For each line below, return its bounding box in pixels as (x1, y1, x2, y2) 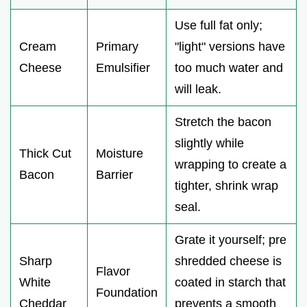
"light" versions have (175, 39, 285, 53)
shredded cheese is (175, 254, 282, 268)
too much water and (175, 60, 283, 75)
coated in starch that (175, 275, 286, 289)
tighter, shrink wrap (175, 178, 278, 193)
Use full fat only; (175, 18, 262, 32)
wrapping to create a (175, 157, 286, 171)
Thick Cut (19, 146, 71, 160)
